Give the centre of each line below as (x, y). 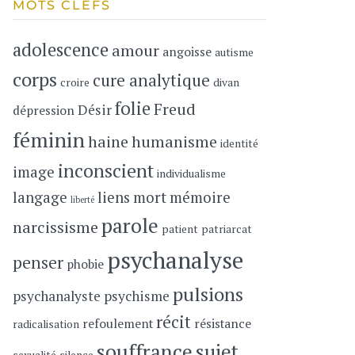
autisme (235, 53)
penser (38, 263)
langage (40, 197)
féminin (49, 140)
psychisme (137, 296)
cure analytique (152, 80)
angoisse (187, 52)
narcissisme (56, 227)
